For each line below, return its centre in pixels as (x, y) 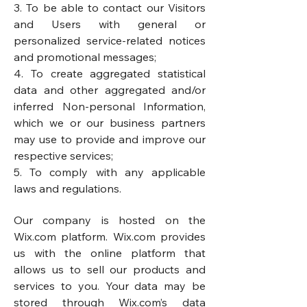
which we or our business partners (110, 123)
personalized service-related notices (110, 40)
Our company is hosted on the (110, 220)
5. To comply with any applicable (110, 172)
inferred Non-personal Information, (110, 106)
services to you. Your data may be (110, 286)
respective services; (65, 156)
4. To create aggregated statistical (110, 73)
